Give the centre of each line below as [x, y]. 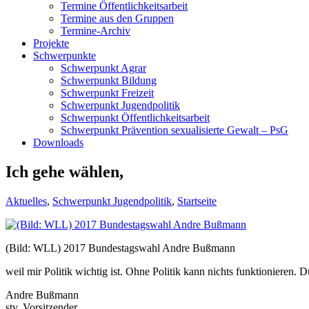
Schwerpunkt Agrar [103, 68]
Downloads [58, 142]
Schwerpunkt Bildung [109, 80]
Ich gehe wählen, [64, 171]
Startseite [197, 201]
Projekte [51, 43]
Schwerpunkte [64, 56]
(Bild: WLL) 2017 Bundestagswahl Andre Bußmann [120, 248]
